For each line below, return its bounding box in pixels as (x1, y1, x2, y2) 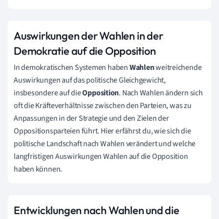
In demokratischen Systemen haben (14, 62, 130, 73)
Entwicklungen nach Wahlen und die (14, 203, 179, 217)
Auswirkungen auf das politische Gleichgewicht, (14, 74, 166, 86)
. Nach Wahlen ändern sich (119, 87, 203, 98)
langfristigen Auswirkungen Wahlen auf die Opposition (14, 151, 188, 162)
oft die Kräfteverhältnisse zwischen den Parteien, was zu (14, 100, 192, 111)
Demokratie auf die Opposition (14, 44, 156, 58)
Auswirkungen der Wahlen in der (14, 28, 163, 43)
